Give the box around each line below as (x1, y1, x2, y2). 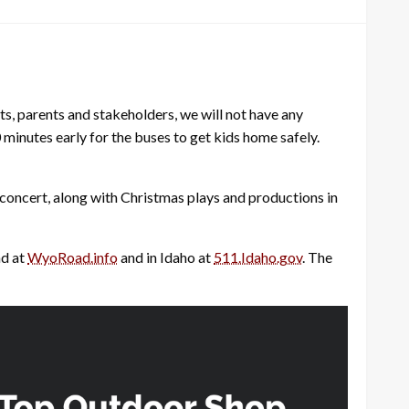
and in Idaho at (118, 247, 214, 266)
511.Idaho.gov (214, 247, 302, 266)
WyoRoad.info (27, 247, 118, 266)
